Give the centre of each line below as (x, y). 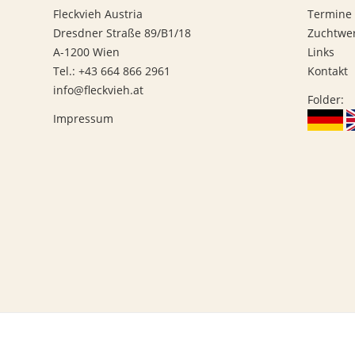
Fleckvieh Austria (98, 13)
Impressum (83, 118)
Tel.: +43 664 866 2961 (112, 71)
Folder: (325, 99)
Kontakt (327, 71)
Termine (329, 13)
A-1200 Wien (86, 52)
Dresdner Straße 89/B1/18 (122, 32)
